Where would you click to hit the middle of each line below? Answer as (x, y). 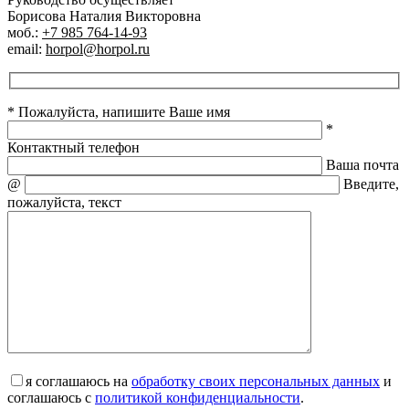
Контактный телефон (73, 148)
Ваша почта (362, 165)
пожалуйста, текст (64, 203)
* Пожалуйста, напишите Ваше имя (119, 112)
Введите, (371, 184)
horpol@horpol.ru (98, 48)
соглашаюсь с (51, 398)
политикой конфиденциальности (198, 398)
